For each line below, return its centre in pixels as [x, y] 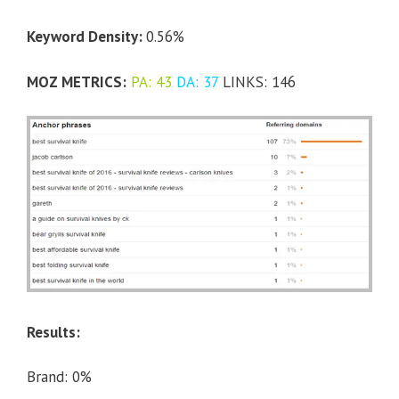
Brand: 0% [59, 377]
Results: [53, 332]
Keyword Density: [86, 37]
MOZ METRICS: [77, 81]
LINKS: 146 [257, 81]
